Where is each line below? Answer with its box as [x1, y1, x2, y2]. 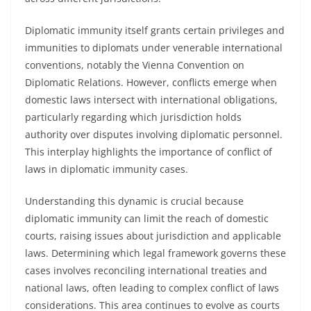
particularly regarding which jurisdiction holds [25, 110, 242, 124]
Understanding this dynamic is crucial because [25, 194, 244, 208]
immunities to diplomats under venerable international [25, 41, 283, 54]
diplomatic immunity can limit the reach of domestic [25, 212, 269, 225]
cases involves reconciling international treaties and [25, 264, 267, 277]
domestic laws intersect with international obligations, [25, 93, 278, 106]
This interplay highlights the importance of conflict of [25, 145, 272, 158]
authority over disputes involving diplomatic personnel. [25, 128, 283, 141]
